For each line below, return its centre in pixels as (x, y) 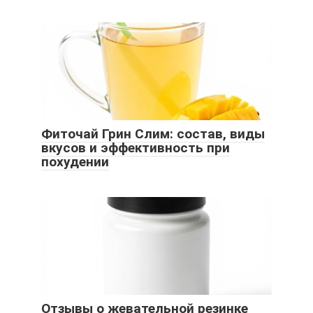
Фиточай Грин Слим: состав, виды (153, 134)
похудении (75, 162)
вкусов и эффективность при (136, 148)
